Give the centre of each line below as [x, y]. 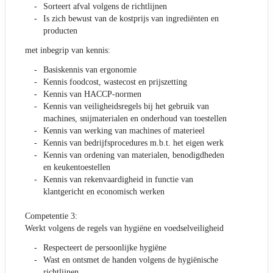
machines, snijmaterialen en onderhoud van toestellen [135, 119]
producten [60, 31]
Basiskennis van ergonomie [90, 70]
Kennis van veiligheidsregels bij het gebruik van [126, 107]
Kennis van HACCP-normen [92, 94]
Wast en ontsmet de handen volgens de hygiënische [131, 260]
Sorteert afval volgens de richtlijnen [105, 7]
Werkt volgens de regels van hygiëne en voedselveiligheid [124, 229]
